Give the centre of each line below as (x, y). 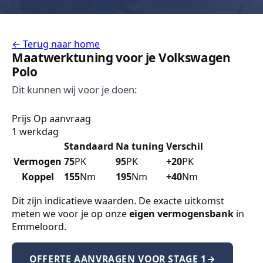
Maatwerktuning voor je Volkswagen (121, 58)
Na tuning (140, 146)
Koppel (38, 177)
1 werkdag (35, 131)
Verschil (185, 146)
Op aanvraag (62, 119)
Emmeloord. (39, 227)
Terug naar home (60, 44)
